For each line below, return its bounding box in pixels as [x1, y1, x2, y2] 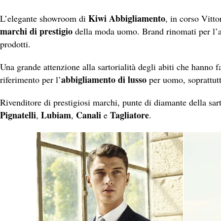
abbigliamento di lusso [61, 73, 147, 86]
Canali [76, 109, 101, 122]
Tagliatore [110, 109, 149, 122]
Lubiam [41, 109, 71, 122]
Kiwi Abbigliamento [88, 12, 165, 25]
